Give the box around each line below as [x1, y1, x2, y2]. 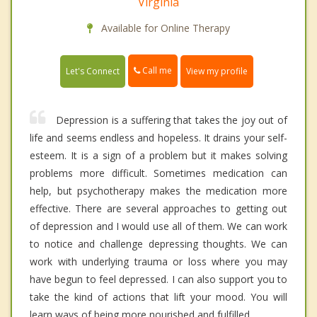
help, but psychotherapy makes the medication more [30, 183, 287, 197]
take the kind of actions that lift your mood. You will [30, 289, 287, 304]
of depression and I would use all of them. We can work [30, 219, 287, 233]
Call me [140, 64, 172, 77]
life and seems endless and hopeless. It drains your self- [30, 130, 287, 144]
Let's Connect [66, 64, 120, 77]
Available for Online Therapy [98, 21, 230, 35]
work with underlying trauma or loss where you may [30, 254, 287, 268]
